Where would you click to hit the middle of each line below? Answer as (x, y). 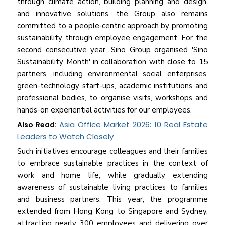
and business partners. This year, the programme (113, 200)
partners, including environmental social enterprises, (113, 74)
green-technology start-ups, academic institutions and (113, 86)
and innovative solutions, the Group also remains (113, 14)
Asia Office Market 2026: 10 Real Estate (134, 125)
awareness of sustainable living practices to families (113, 188)
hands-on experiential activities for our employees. (105, 110)
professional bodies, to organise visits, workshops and (113, 98)
